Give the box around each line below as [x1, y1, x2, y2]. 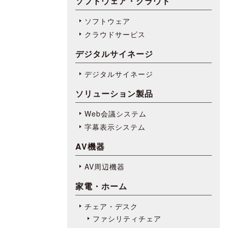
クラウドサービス [84, 28, 146, 39]
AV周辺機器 [84, 161, 125, 172]
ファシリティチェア [93, 213, 161, 224]
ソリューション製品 [75, 87, 153, 99]
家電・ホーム [75, 180, 127, 192]
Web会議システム [84, 108, 147, 119]
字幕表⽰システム [84, 121, 146, 132]
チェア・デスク [84, 201, 138, 211]
